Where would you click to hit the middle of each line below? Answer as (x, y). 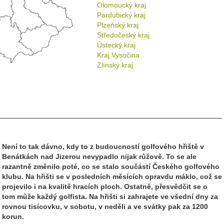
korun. (13, 216)
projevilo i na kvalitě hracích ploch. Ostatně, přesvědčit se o (105, 186)
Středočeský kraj (123, 35)
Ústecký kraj (116, 45)
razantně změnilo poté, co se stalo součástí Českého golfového (111, 166)
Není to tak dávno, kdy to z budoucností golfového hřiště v (103, 146)
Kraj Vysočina (118, 55)
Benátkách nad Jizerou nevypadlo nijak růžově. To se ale (99, 156)
